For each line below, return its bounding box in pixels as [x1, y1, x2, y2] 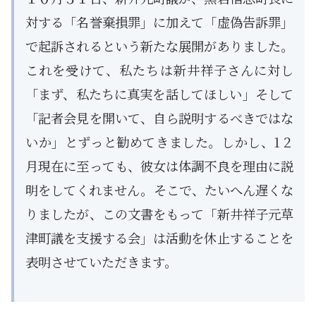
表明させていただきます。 [25, 252, 177, 271]
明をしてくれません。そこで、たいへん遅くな [25, 180, 293, 199]
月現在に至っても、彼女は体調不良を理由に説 [25, 156, 293, 175]
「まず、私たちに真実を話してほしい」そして [25, 84, 293, 103]
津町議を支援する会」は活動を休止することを [25, 228, 293, 247]
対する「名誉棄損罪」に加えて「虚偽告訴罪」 [25, 12, 293, 31]
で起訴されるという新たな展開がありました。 [25, 36, 293, 55]
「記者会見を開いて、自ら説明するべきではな [25, 108, 293, 127]
